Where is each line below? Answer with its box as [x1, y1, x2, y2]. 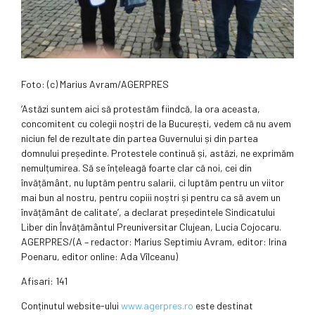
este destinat [193, 300, 253, 312]
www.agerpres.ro [121, 300, 193, 312]
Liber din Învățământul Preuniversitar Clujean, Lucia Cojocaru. [21, 221, 281, 233]
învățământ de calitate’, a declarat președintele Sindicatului [21, 206, 275, 219]
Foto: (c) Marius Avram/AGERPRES [21, 78, 169, 91]
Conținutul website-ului [21, 300, 121, 312]
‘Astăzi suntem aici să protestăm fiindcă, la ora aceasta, [21, 103, 260, 115]
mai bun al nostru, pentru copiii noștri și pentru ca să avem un [21, 191, 281, 204]
